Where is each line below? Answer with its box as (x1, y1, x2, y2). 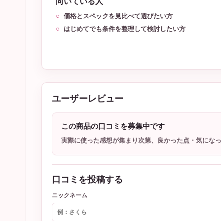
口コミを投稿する (52, 175, 123, 184)
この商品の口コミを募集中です (61, 122, 165, 130)
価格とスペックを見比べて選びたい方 (64, 12, 173, 20)
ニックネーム (52, 192, 87, 199)
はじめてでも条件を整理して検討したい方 (64, 25, 185, 33)
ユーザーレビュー (52, 94, 124, 104)
